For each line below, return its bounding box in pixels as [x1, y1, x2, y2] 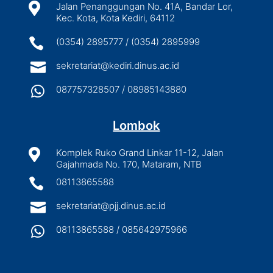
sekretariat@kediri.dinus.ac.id [55, 59, 179, 71]
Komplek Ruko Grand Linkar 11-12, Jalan [55, 146, 224, 158]
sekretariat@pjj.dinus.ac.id [55, 199, 166, 211]
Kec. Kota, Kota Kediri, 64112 [55, 12, 175, 24]
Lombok [113, 118, 160, 133]
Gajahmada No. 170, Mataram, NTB [55, 158, 202, 170]
